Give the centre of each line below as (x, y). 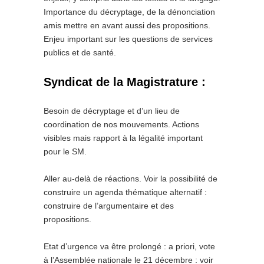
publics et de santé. (80, 52)
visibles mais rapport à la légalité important (123, 138)
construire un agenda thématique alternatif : (125, 192)
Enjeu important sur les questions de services (128, 39)
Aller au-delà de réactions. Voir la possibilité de (131, 179)
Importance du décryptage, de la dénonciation (129, 12)
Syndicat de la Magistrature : (125, 82)
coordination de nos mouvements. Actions (121, 124)
